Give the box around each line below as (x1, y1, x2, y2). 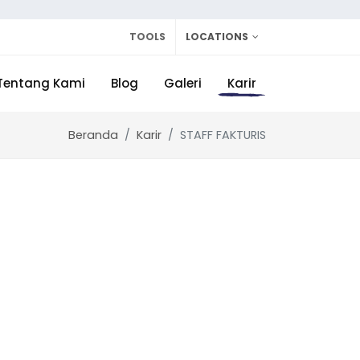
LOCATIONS (186, 30, 248, 43)
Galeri (164, 75, 202, 92)
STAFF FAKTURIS (180, 126, 266, 143)
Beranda (68, 126, 118, 143)
